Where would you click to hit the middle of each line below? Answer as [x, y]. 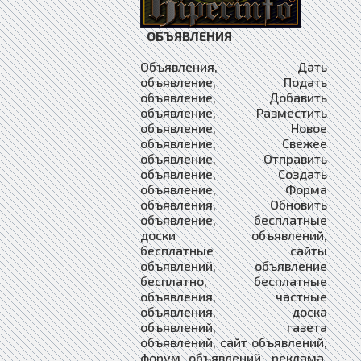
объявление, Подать [234, 81]
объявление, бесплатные [234, 219]
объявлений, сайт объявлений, [234, 342]
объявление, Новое [234, 127]
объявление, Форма [234, 189]
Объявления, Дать [234, 66]
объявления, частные [234, 296]
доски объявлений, [234, 234]
